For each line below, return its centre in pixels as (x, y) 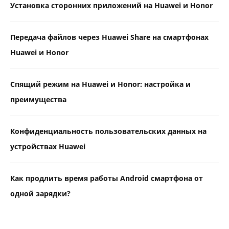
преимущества (38, 100)
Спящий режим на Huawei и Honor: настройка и (100, 84)
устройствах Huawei (48, 147)
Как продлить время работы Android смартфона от (107, 178)
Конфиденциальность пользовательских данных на (108, 131)
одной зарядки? (40, 194)
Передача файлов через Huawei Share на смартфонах (109, 37)
